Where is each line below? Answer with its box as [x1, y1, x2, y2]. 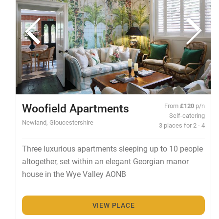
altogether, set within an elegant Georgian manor [22, 155, 189, 166]
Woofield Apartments [22, 100, 129, 115]
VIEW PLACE [92, 200, 135, 210]
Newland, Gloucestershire [22, 117, 93, 126]
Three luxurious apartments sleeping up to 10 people [22, 143, 203, 153]
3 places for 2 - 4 [159, 120, 205, 129]
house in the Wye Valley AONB [22, 168, 126, 179]
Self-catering [169, 110, 205, 119]
